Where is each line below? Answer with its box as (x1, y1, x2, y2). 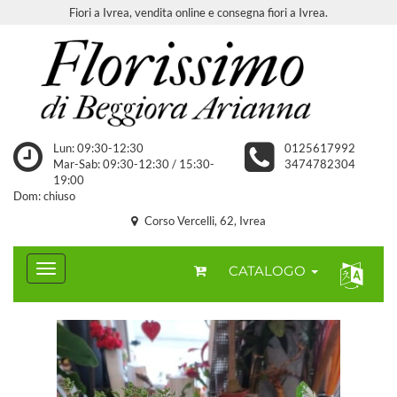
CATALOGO (229, 262, 309, 279)
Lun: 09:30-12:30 (52, 141, 144, 155)
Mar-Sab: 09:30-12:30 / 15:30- (52, 157, 214, 171)
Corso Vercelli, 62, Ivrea (142, 214, 266, 228)
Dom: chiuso (13, 189, 75, 203)
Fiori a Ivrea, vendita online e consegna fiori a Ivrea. (69, 5, 328, 19)
